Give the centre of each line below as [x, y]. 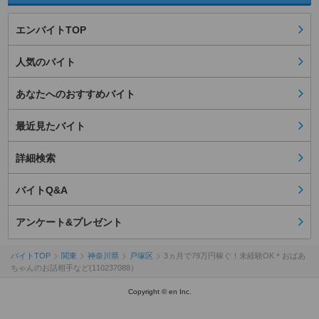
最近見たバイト [51, 126]
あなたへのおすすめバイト [75, 94]
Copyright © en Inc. [159, 292]
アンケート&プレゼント [69, 223]
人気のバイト [46, 62]
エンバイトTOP [51, 30]
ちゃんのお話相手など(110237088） [74, 268]
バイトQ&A [42, 190]
